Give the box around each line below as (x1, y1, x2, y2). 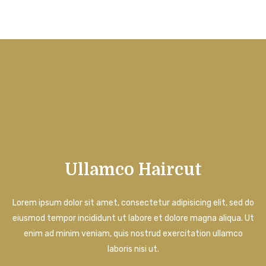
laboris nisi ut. (107, 244, 159, 255)
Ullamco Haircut (64, 160, 202, 180)
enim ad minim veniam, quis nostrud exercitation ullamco (23, 229, 243, 239)
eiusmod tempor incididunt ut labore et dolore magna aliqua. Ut (12, 213, 254, 224)
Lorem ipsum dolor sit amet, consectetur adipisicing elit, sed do (12, 198, 254, 208)
